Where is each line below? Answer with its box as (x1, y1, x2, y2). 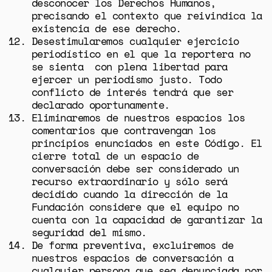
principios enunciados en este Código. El (31, 135, 262, 150)
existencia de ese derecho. (31, 21, 188, 35)
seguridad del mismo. (31, 225, 153, 239)
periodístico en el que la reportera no (31, 46, 251, 61)
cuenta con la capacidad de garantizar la (31, 212, 262, 226)
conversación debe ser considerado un (31, 161, 239, 175)
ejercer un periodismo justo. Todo (31, 72, 222, 86)
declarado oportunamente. (31, 97, 176, 112)
